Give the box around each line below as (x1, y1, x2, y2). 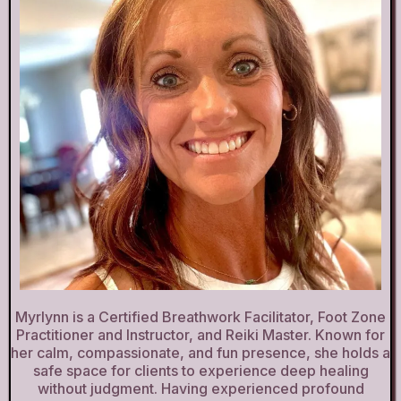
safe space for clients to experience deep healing (32, 361, 369, 380)
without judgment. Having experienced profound (37, 379, 364, 397)
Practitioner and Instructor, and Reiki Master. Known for (16, 325, 385, 344)
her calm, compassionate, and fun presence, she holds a (11, 343, 390, 362)
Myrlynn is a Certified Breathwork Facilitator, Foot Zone (15, 307, 386, 326)
